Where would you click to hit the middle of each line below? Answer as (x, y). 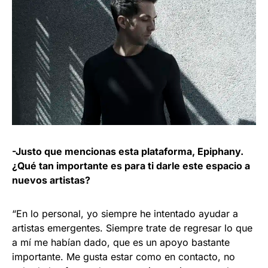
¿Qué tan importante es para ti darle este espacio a (131, 165)
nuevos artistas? (51, 180)
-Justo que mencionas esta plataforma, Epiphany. (128, 151)
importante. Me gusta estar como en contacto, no (124, 256)
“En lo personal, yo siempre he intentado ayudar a (125, 213)
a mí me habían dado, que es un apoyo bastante (121, 242)
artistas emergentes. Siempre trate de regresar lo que (132, 228)
